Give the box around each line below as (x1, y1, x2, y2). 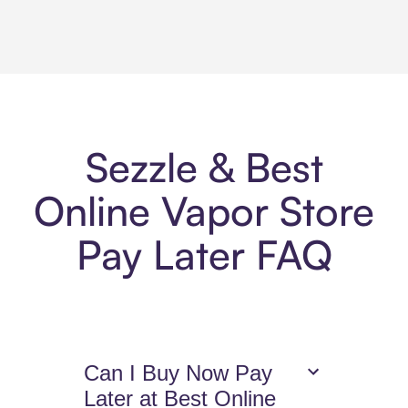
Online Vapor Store (34, 186, 374, 237)
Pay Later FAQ (76, 229, 332, 280)
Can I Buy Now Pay (84, 361, 273, 386)
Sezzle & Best (85, 142, 323, 193)
